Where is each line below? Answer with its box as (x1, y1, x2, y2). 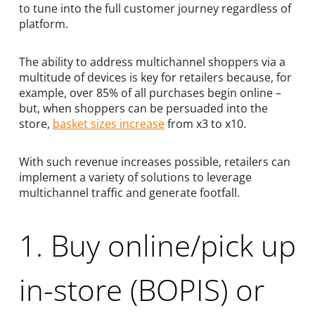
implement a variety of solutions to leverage (18, 169, 252, 186)
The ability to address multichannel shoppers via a (18, 54, 285, 70)
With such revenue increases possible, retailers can (18, 154, 290, 170)
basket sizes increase (52, 116, 165, 132)
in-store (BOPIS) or (18, 269, 264, 310)
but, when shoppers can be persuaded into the (18, 101, 268, 117)
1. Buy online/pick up (18, 225, 296, 266)
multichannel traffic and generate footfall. (18, 185, 240, 201)
